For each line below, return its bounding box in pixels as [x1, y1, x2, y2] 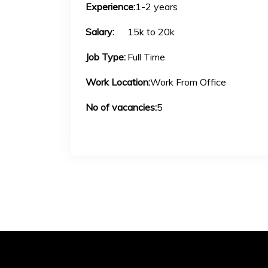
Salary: [85, 26, 114, 38]
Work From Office [150, 76, 226, 88]
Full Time [127, 51, 165, 63]
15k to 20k [127, 26, 175, 38]
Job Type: [85, 51, 126, 63]
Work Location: [85, 76, 150, 88]
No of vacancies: [85, 101, 157, 113]
